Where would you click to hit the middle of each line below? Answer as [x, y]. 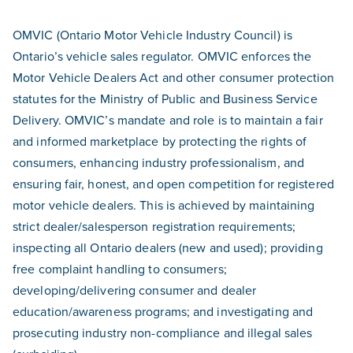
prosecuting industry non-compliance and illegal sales [163, 333]
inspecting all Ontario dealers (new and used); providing [168, 247]
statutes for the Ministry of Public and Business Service [165, 98]
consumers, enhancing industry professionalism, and [159, 162]
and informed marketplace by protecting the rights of [160, 141]
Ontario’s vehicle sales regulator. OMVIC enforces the [162, 56]
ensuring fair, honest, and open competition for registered [173, 184]
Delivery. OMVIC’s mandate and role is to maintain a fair [168, 120]
